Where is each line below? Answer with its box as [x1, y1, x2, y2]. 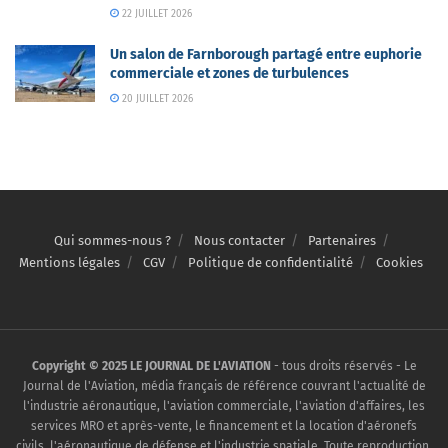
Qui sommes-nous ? [53, 232, 171, 248]
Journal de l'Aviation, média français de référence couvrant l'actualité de [22, 378, 426, 393]
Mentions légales [19, 254, 120, 270]
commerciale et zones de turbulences [110, 64, 349, 82]
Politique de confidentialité [188, 254, 353, 270]
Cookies [376, 254, 423, 270]
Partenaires [307, 232, 376, 248]
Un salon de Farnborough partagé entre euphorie [110, 45, 422, 63]
